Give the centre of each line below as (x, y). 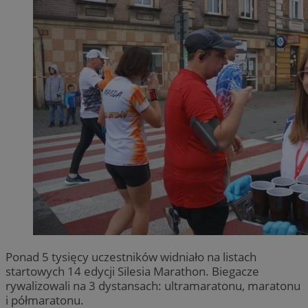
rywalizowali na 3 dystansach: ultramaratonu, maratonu (153, 286)
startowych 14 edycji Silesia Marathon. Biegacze (132, 272)
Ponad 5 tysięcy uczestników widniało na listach (131, 257)
